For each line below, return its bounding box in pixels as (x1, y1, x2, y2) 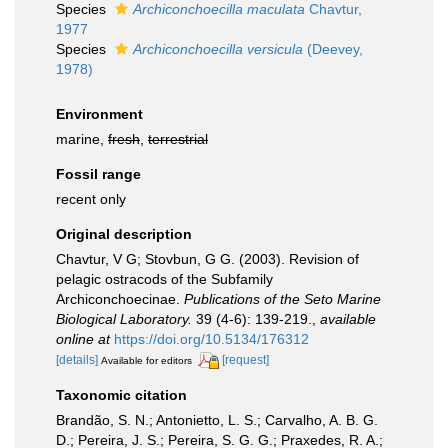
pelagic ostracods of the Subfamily (56, 271, 273, 287)
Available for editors (101, 355, 192, 366)
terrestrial (148, 131, 208, 147)
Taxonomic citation (56, 386, 187, 403)
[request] (222, 353, 269, 367)
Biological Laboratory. (56, 311, 192, 327)
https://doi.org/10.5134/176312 (114, 331, 309, 347)
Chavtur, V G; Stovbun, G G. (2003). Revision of (56, 251, 359, 267)
